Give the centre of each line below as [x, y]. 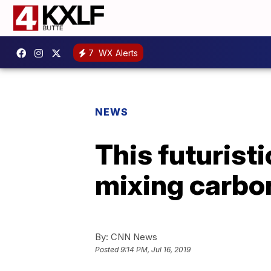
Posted [108, 250]
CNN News [133, 237]
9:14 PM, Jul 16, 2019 [155, 250]
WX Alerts [117, 53]
